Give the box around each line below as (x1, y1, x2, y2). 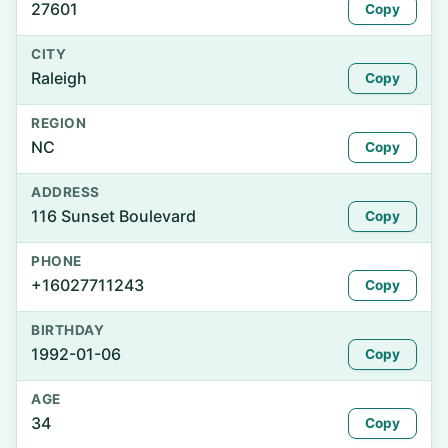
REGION (31, 115, 87, 131)
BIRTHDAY (31, 322, 105, 338)
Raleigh (31, 68, 87, 88)
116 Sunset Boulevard (31, 206, 196, 226)
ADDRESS (31, 184, 100, 200)
